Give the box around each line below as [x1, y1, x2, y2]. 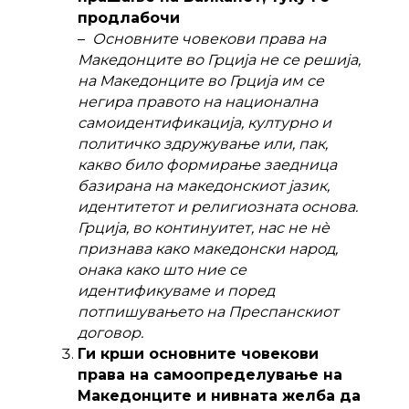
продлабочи [78, 9, 180, 26]
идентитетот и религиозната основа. [78, 198, 358, 215]
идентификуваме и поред [78, 282, 275, 299]
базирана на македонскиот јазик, [78, 177, 330, 194]
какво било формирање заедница [78, 156, 337, 173]
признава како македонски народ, [78, 240, 338, 257]
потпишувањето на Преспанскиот [78, 303, 339, 320]
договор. [78, 324, 143, 341]
